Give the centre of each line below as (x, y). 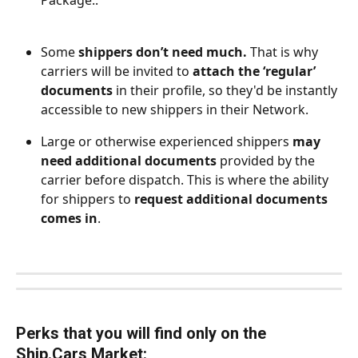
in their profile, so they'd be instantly (227, 90)
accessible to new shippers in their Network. (175, 109)
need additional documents (129, 160)
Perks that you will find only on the (143, 333)
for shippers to (88, 199)
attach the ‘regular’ (256, 71)
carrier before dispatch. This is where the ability (186, 179)
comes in (69, 218)
